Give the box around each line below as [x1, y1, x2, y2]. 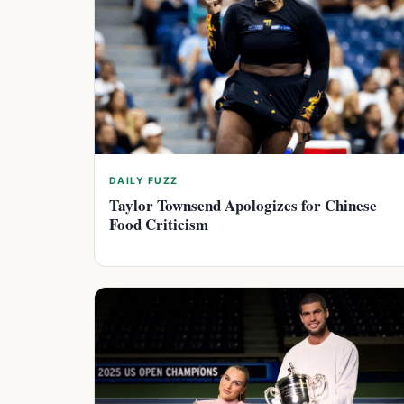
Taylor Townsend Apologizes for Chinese [109, 193, 377, 216]
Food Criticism [109, 212, 208, 235]
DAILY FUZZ [109, 174, 179, 187]
